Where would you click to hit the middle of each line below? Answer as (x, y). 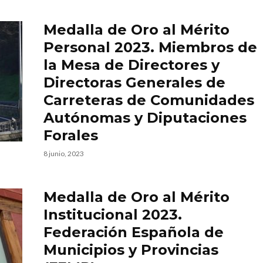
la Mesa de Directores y (131, 65)
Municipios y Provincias (131, 250)
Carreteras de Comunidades (149, 100)
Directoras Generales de (134, 82)
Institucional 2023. (113, 215)
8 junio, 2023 (64, 154)
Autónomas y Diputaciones (145, 118)
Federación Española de (134, 232)
